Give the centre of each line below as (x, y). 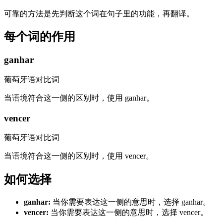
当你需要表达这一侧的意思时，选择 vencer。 (129, 213)
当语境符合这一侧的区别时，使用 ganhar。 (79, 98)
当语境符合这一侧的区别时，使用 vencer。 (79, 156)
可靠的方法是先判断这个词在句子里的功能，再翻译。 (99, 13)
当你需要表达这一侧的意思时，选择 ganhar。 (132, 202)
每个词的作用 (40, 37)
